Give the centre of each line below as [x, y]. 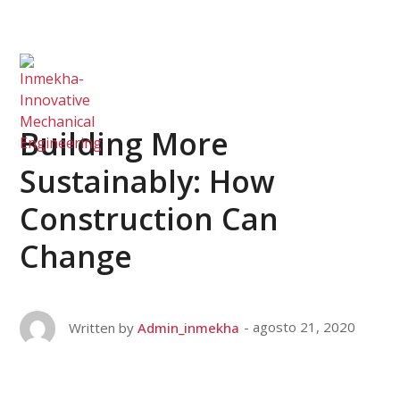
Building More [125, 144]
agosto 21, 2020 [304, 327]
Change [76, 256]
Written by [102, 328]
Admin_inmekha [189, 328]
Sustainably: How [148, 181]
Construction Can [150, 219]
